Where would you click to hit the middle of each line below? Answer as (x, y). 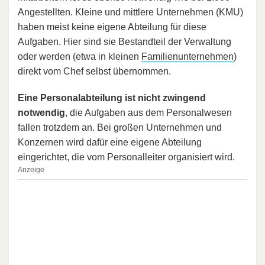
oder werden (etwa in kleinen (80, 56)
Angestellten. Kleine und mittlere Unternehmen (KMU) (130, 12)
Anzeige (31, 169)
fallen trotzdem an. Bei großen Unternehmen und (120, 127)
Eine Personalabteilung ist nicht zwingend (112, 98)
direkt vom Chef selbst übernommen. (94, 71)
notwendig (41, 112)
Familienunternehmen (188, 56)
